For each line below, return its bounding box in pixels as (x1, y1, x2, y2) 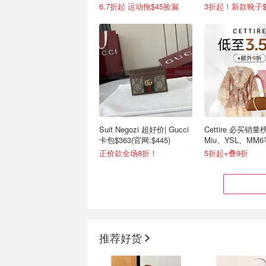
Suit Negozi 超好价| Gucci (99, 123, 189, 135)
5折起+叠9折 (204, 147, 248, 159)
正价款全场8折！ (99, 147, 157, 159)
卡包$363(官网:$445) (99, 134, 170, 145)
